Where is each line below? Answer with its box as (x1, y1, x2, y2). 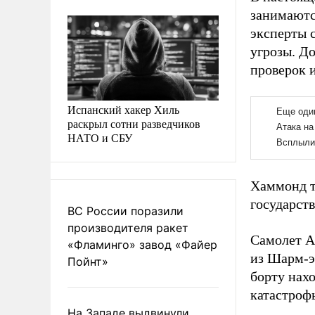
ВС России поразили (67, 203, 184, 218)
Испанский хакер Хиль (67, 101, 179, 117)
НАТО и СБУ (67, 129, 132, 145)
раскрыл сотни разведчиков (67, 115, 200, 131)
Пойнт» (67, 254, 108, 269)
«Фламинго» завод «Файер (67, 237, 217, 252)
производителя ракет (67, 220, 188, 235)
